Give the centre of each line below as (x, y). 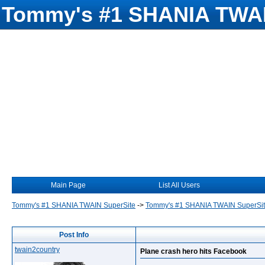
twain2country (37, 250)
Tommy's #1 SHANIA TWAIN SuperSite (74, 205)
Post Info (74, 235)
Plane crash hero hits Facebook (193, 251)
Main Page (68, 185)
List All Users (179, 185)
